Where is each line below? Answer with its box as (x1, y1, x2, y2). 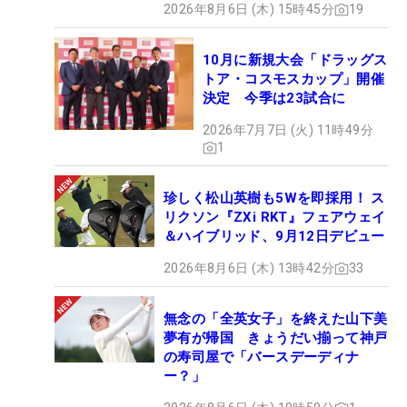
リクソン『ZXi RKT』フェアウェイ (164, 209, 386, 226)
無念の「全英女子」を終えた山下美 (164, 311, 388, 328)
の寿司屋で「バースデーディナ (164, 349, 360, 366)
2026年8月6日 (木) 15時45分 (164, 2, 334, 17)
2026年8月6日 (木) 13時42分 (164, 261, 334, 276)
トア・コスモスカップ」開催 (203, 71, 385, 88)
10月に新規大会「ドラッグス (203, 52, 388, 69)
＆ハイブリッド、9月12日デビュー (164, 228, 385, 245)
